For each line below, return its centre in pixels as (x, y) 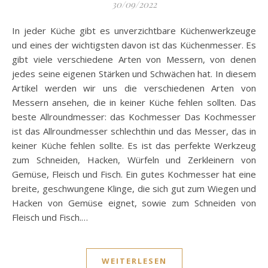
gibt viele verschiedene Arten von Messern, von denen (134, 60)
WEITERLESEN (134, 261)
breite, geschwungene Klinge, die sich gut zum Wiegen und (134, 189)
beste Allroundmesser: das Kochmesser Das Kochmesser (134, 117)
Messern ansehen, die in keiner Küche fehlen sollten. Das (134, 103)
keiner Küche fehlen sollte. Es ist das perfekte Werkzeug (134, 146)
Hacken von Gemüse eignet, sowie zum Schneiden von (134, 203)
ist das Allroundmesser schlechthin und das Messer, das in (134, 131)
